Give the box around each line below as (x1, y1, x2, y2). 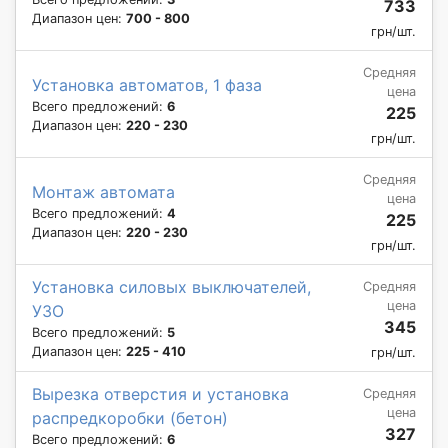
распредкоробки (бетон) (32, 407, 228, 428)
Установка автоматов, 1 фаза (32, 74, 262, 95)
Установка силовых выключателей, (32, 276, 311, 297)
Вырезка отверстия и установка (32, 383, 289, 404)
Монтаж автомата (32, 181, 175, 202)
